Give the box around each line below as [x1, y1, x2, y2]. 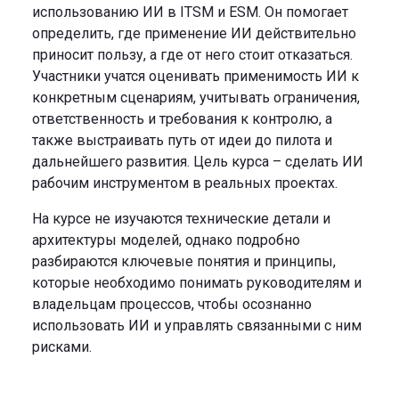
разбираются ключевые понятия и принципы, [32, 252, 336, 270]
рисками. [32, 338, 92, 355]
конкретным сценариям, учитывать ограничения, [32, 88, 360, 106]
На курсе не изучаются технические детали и [32, 209, 330, 227]
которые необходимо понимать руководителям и [32, 273, 362, 291]
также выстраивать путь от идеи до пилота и [32, 131, 332, 149]
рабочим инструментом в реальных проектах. [32, 174, 338, 191]
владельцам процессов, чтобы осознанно [32, 295, 312, 313]
